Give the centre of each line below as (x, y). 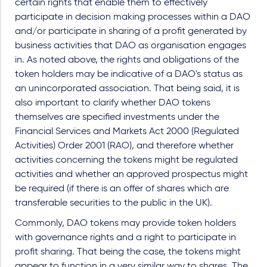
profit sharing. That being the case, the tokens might (128, 252)
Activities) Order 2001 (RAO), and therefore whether (124, 146)
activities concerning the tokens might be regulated (126, 160)
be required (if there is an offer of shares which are (122, 189)
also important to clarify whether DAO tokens (113, 103)
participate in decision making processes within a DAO (133, 17)
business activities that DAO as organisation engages (131, 46)
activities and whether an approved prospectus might (131, 174)
